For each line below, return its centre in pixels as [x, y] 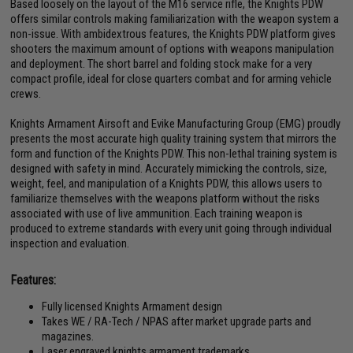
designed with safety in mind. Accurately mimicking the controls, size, [169, 168]
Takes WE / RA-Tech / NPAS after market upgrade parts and [177, 321]
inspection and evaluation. [70, 243]
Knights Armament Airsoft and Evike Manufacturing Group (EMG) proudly [176, 123]
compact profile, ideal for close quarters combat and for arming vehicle [171, 78]
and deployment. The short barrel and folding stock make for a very [162, 63]
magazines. [68, 336]
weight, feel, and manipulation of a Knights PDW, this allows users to [167, 183]
